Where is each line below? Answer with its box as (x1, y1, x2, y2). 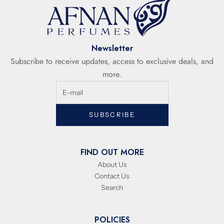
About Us (97, 159, 127, 169)
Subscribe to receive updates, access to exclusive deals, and (10, 55, 213, 67)
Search (101, 182, 123, 192)
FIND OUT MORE (80, 146, 144, 158)
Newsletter (91, 42, 133, 54)
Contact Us (94, 171, 129, 180)
